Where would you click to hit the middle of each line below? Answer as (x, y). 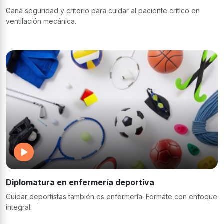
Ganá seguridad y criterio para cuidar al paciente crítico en (103, 10)
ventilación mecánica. (41, 21)
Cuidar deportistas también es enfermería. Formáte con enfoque (112, 196)
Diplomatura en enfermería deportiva (80, 182)
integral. (19, 207)
